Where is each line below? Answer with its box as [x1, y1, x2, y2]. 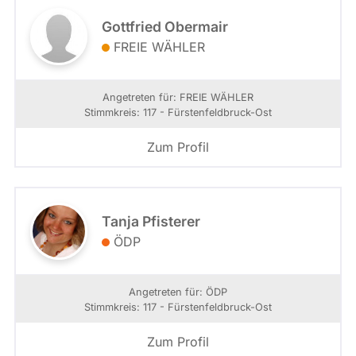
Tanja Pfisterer [102, 212, 200, 230]
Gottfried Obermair [102, 17, 228, 35]
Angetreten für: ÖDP [129, 285, 227, 298]
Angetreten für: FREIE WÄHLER [103, 91, 253, 103]
